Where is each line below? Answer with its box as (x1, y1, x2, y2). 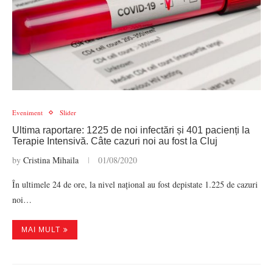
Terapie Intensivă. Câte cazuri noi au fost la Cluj (12, 136, 218, 146)
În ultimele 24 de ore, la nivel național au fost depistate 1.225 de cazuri (12, 179, 258, 190)
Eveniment (12, 108, 43, 117)
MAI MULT (21, 225, 60, 234)
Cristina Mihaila (23, 154, 79, 166)
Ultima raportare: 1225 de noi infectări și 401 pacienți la (12, 125, 250, 135)
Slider (60, 108, 76, 117)
